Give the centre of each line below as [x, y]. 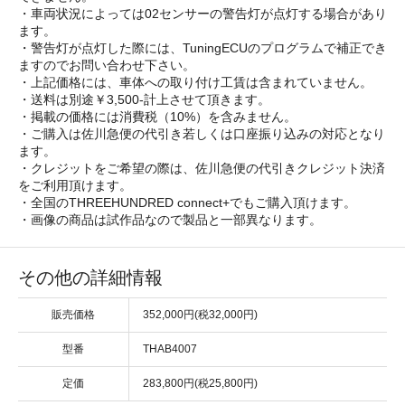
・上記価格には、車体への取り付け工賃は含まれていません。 [195, 82]
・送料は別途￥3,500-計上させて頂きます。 [144, 99]
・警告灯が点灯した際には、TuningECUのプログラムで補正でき [202, 47]
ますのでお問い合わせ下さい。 [107, 65]
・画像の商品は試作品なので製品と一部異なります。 [170, 219]
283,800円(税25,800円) [200, 383]
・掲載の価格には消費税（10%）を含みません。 [157, 116]
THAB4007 [170, 348]
